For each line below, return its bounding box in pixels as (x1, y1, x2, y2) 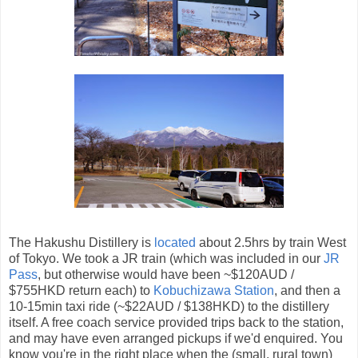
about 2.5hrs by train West (196, 236, 346, 250)
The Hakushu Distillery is (9, 236, 154, 250)
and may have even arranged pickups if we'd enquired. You (9, 332, 343, 346)
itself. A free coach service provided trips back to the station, (9, 316, 344, 330)
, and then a (274, 284, 340, 298)
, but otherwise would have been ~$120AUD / (38, 268, 294, 282)
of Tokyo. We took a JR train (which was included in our (9, 252, 324, 266)
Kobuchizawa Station (153, 284, 274, 298)
